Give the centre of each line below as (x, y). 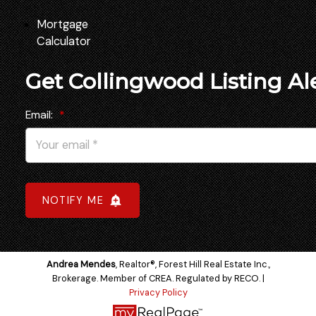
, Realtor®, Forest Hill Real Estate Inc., (193, 264)
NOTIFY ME (73, 201)
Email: (40, 115)
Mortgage (63, 25)
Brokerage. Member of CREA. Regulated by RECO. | (158, 278)
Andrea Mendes (81, 264)
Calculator (64, 42)
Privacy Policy (158, 292)
